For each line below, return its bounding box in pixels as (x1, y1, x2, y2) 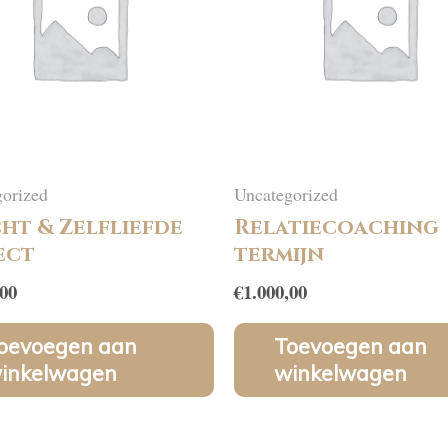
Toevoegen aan (274, 333, 427, 360)
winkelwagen (274, 360, 407, 387)
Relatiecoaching (234, 214, 439, 243)
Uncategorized (234, 182, 338, 207)
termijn (234, 241, 324, 270)
